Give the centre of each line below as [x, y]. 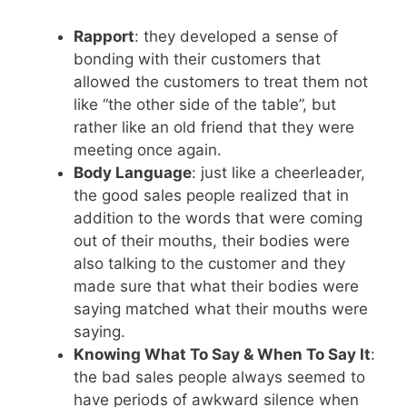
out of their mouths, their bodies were [212, 240]
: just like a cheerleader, [278, 172]
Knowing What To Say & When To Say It [222, 354]
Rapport [104, 36]
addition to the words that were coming [218, 218]
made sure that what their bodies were [216, 286]
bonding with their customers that [197, 59]
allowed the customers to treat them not [221, 81]
